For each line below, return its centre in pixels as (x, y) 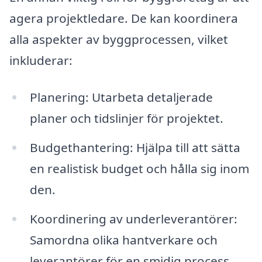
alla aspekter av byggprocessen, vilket (119, 39)
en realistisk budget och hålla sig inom (139, 169)
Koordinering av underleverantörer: (133, 219)
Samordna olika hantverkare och (123, 240)
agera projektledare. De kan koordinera (124, 18)
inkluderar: (41, 60)
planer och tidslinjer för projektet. (126, 118)
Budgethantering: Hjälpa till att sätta (135, 148)
